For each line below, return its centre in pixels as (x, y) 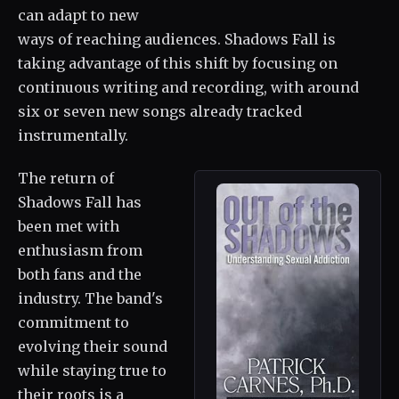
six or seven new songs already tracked (160, 112)
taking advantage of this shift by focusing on (178, 64)
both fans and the (80, 275)
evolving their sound (93, 347)
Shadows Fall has (80, 203)
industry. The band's (90, 299)
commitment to (73, 323)
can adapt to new (78, 16)
